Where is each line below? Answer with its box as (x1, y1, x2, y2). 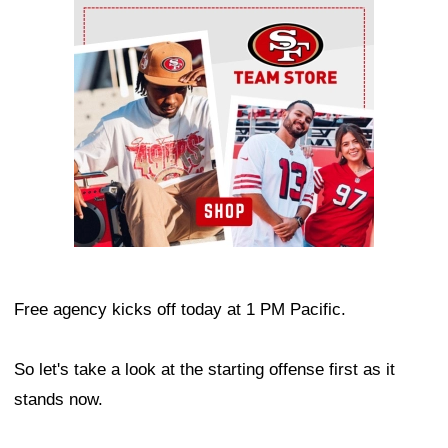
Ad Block (74, 2, 141, 22)
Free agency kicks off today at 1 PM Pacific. (14, 300, 346, 320)
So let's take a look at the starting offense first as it (14, 360, 395, 380)
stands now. (14, 390, 103, 410)
